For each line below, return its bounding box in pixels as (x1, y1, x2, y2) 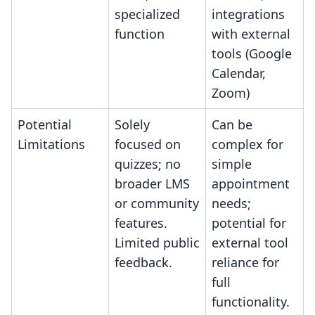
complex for (212, 136, 283, 153)
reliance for (212, 254, 279, 271)
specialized (115, 6, 180, 23)
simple (212, 155, 252, 173)
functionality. (212, 293, 290, 311)
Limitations (18, 136, 85, 153)
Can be (212, 116, 252, 134)
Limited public (115, 234, 200, 252)
